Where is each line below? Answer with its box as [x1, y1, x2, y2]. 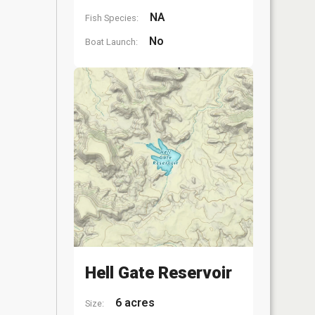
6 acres [112, 296, 155, 309]
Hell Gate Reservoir [85, 263, 232, 283]
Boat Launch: [85, 37, 138, 47]
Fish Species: [85, 13, 139, 23]
